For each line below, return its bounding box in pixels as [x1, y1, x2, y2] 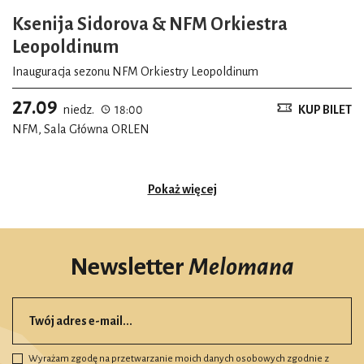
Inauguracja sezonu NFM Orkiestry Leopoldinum [12, 64, 258, 78]
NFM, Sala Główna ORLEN [12, 122, 149, 136]
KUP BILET [298, 102, 352, 116]
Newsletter [70, 253, 188, 280]
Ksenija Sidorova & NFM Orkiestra [12, 14, 288, 34]
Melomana [188, 253, 294, 280]
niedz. [63, 102, 94, 116]
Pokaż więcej [147, 182, 217, 196]
